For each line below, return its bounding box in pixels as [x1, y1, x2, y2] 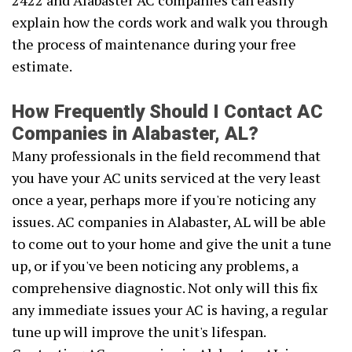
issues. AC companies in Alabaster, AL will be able [12, 212, 326, 232]
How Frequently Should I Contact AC [12, 101, 323, 123]
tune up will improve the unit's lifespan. [12, 322, 266, 342]
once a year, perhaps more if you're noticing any [12, 190, 316, 210]
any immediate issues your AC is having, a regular [12, 300, 328, 320]
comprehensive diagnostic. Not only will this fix [12, 278, 317, 298]
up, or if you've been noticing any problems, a [12, 256, 299, 276]
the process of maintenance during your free [12, 35, 296, 54]
